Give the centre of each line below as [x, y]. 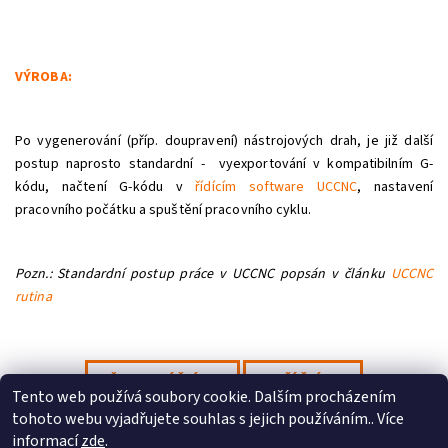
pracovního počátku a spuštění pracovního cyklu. [163, 209]
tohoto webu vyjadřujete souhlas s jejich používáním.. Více [208, 419]
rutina [33, 296]
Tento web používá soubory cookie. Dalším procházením [204, 397]
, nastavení [395, 186]
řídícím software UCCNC [276, 186]
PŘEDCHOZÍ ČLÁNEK [162, 379]
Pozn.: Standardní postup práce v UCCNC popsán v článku [203, 273]
